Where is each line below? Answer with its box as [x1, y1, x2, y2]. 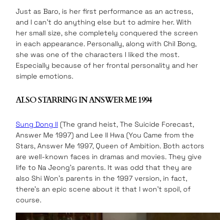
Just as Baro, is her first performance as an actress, [16, 6, 193, 16]
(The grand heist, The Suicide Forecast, [58, 120, 194, 129]
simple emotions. [16, 71, 73, 81]
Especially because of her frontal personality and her [16, 60, 198, 70]
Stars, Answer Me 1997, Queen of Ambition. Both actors [16, 141, 204, 151]
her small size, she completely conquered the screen [16, 28, 198, 37]
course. [16, 195, 41, 205]
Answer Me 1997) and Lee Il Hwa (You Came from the [16, 131, 194, 140]
